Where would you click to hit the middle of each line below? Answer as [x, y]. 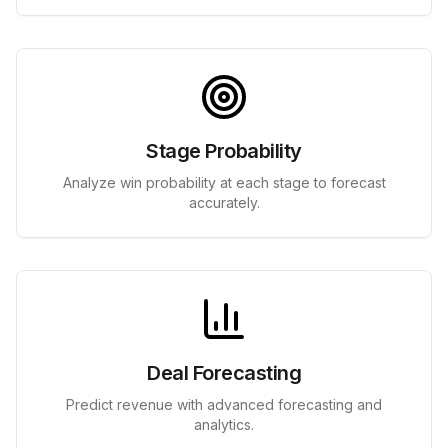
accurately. [224, 202]
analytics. [224, 424]
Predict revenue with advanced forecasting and [224, 404]
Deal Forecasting [224, 373]
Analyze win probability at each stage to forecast [224, 182]
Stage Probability [224, 151]
